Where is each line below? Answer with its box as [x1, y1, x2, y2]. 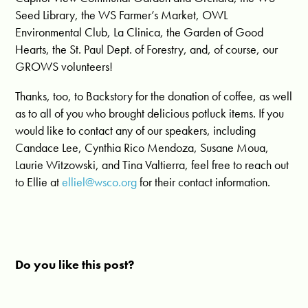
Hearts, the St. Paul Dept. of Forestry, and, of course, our [15, 41, 278, 58]
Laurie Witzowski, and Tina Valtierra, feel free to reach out [15, 157, 289, 173]
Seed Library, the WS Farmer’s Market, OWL [15, 7, 228, 23]
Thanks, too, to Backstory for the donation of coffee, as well [15, 88, 293, 104]
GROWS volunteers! [15, 58, 113, 75]
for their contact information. [137, 174, 271, 190]
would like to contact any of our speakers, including [15, 122, 256, 139]
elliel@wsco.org [62, 174, 137, 190]
